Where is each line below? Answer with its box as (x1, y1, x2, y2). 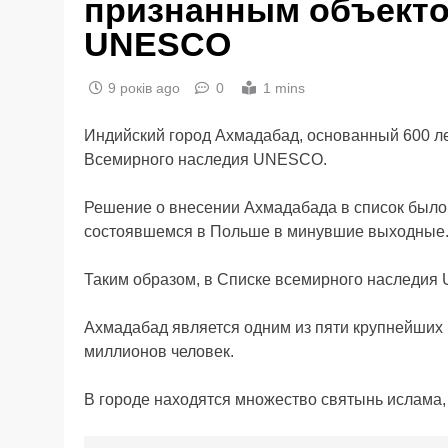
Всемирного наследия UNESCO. (84, 150, 327, 168)
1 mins (263, 79, 305, 96)
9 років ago (108, 79, 180, 96)
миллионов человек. (84, 342, 234, 360)
